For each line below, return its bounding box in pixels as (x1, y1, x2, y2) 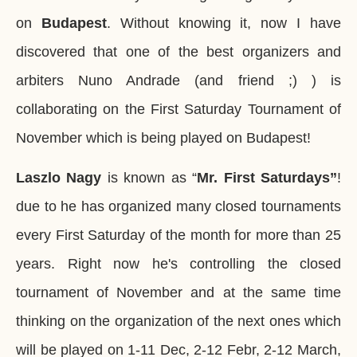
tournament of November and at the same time (16, 284, 341, 300)
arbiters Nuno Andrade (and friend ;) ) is (16, 72, 341, 88)
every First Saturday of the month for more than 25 (16, 226, 341, 243)
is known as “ (101, 169, 198, 186)
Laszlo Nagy (16, 169, 102, 186)
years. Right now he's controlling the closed (16, 255, 341, 272)
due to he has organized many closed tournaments (16, 198, 341, 214)
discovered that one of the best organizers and (16, 43, 341, 60)
